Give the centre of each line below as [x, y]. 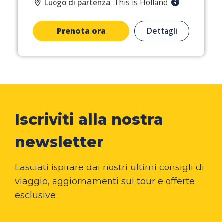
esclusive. [36, 195]
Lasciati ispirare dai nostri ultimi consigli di [110, 167]
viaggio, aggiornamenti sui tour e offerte [105, 181]
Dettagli [162, 30]
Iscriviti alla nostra [89, 119]
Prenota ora [81, 30]
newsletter [59, 142]
